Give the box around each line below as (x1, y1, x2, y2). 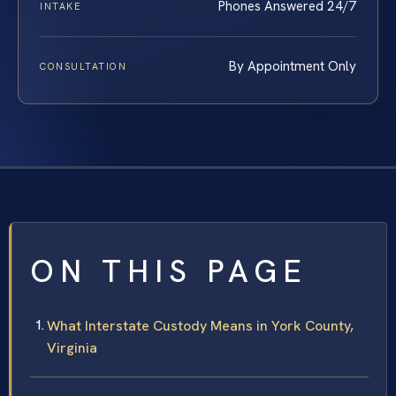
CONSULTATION (40, 60, 127, 73)
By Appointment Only (229, 57, 356, 76)
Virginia (47, 339, 97, 358)
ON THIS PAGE (30, 251, 308, 293)
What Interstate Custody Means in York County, (47, 316, 354, 336)
